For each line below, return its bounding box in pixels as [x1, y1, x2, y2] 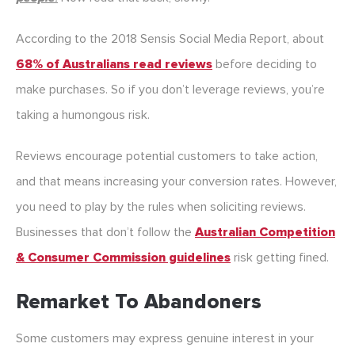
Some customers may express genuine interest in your [16, 330, 314, 347]
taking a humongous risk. [16, 107, 150, 124]
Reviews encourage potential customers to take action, [16, 148, 318, 165]
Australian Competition [195, 224, 335, 241]
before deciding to [212, 56, 317, 73]
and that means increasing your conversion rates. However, [16, 174, 337, 190]
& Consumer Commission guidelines [16, 250, 231, 266]
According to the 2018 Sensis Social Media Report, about [16, 31, 324, 48]
